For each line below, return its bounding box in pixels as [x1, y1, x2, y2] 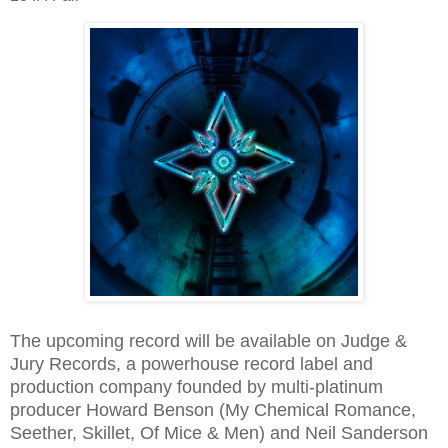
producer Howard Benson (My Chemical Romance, [10, 399, 416, 420]
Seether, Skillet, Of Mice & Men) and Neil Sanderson [10, 422, 428, 443]
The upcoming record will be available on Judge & [10, 330, 407, 351]
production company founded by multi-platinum [10, 376, 383, 397]
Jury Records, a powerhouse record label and [10, 353, 373, 374]
